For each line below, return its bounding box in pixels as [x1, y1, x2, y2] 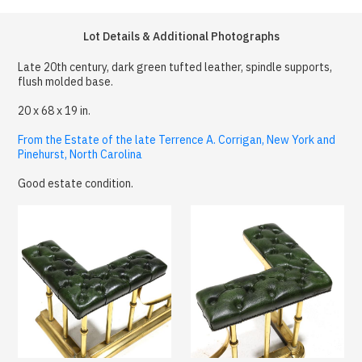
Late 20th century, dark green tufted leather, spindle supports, [18, 59, 333, 74]
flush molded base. [18, 74, 114, 89]
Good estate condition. [18, 175, 134, 191]
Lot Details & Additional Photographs [82, 28, 280, 44]
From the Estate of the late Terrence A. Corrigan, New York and [18, 132, 336, 147]
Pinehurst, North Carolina [18, 146, 143, 162]
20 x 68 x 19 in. [18, 103, 91, 118]
